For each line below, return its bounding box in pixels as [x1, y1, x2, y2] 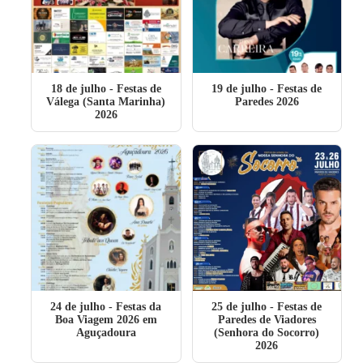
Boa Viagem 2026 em [54, 314, 157, 326]
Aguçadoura [75, 327, 136, 339]
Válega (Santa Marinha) [46, 96, 166, 108]
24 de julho [50, 301, 106, 313]
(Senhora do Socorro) [214, 327, 320, 339]
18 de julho [50, 83, 106, 95]
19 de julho [211, 83, 267, 95]
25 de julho [211, 301, 267, 313]
